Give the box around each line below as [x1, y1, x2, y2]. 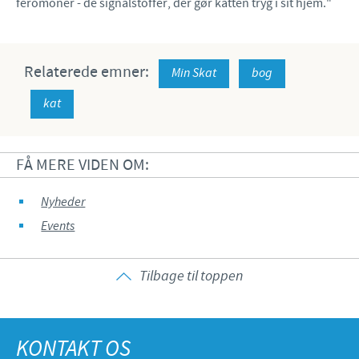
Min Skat [171, 64, 216, 82]
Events [41, 217, 75, 235]
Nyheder [41, 193, 86, 211]
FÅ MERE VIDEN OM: [16, 154, 149, 175]
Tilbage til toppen [139, 266, 243, 286]
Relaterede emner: [24, 61, 152, 83]
